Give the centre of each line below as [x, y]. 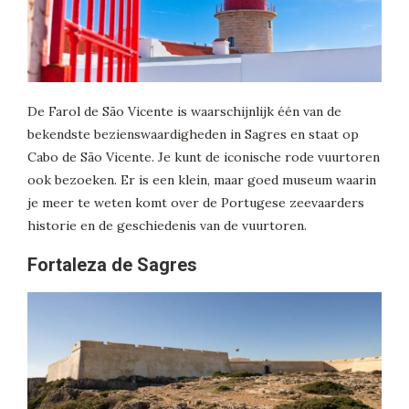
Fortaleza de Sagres [112, 265]
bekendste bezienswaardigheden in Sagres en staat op [193, 135]
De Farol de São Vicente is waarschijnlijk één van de [184, 112]
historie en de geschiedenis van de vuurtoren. [167, 226]
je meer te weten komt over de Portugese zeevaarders [196, 203]
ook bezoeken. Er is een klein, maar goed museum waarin [202, 180]
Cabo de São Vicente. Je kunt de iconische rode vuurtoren [204, 157]
